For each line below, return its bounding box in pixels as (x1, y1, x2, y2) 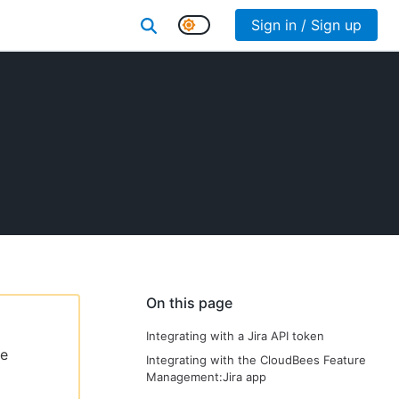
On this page (146, 294, 232, 312)
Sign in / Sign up (251, 16, 362, 34)
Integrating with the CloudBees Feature (146, 353, 366, 367)
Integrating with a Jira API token (146, 329, 324, 343)
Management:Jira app (146, 370, 266, 384)
